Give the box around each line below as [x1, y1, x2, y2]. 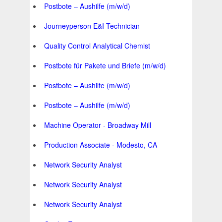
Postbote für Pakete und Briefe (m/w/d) [44, 60, 166, 71]
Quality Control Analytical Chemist [44, 41, 150, 51]
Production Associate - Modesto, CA [44, 140, 157, 150]
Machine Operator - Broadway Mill [44, 120, 151, 130]
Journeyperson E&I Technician [44, 21, 140, 31]
